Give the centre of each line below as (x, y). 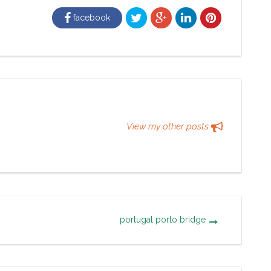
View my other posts (169, 126)
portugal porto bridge (162, 219)
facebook (90, 17)
